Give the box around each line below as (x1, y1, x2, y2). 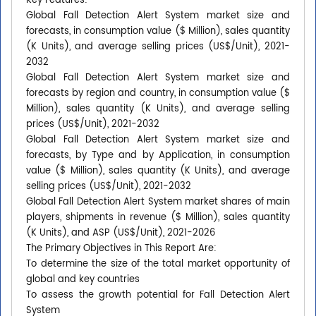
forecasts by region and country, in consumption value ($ (26, 86, 290, 102)
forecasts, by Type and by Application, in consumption (26, 148, 290, 164)
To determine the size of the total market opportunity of (26, 257, 290, 272)
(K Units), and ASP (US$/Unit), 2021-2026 (26, 226, 215, 241)
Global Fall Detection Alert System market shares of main (26, 195, 290, 210)
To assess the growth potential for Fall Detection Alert (26, 288, 290, 303)
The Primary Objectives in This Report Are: (26, 241, 217, 257)
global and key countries (26, 272, 140, 288)
